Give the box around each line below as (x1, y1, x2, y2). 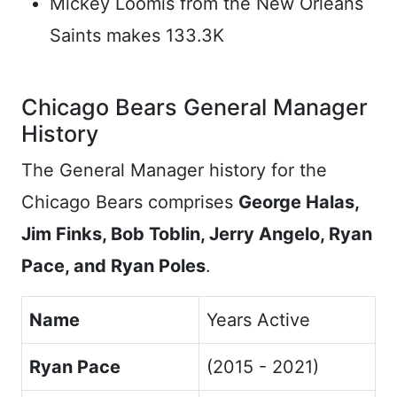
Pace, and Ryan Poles (21, 254, 206, 276)
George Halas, (238, 191, 359, 213)
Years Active (206, 308, 310, 331)
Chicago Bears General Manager (21, 93, 368, 121)
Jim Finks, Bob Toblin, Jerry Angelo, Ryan (21, 222, 372, 245)
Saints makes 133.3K (50, 24, 224, 46)
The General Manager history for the (21, 159, 327, 181)
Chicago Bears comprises (21, 191, 238, 213)
